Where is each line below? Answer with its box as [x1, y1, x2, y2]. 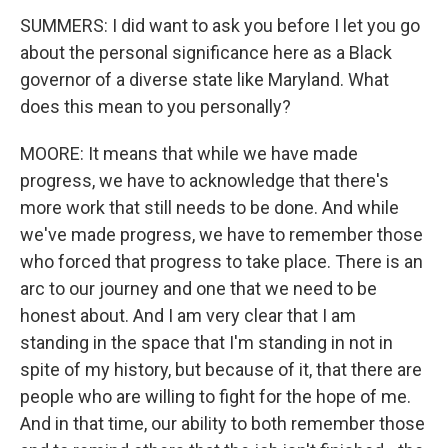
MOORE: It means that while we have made [20, 143, 358, 164]
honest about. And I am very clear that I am [20, 305, 356, 326]
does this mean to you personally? [20, 96, 291, 117]
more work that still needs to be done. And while [20, 197, 399, 218]
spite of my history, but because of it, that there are [20, 359, 422, 380]
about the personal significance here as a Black [20, 42, 392, 63]
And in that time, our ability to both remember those [20, 413, 425, 434]
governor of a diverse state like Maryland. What [20, 69, 389, 90]
